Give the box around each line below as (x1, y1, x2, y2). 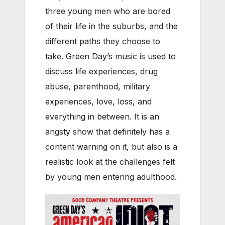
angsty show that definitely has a (45, 126, 170, 137)
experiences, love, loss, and (45, 96, 152, 106)
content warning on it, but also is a (45, 141, 177, 152)
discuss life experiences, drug (45, 66, 158, 76)
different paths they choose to (45, 36, 160, 46)
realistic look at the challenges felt (45, 156, 175, 167)
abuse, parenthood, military (45, 81, 150, 91)
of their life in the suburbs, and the (45, 21, 178, 31)
